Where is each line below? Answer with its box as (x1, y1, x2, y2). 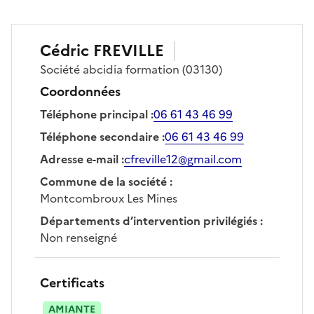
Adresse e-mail (40, 150, 118, 168)
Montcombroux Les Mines (40, 189, 177, 207)
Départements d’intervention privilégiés (40, 212, 257, 229)
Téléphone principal (40, 105, 148, 123)
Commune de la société (40, 172, 167, 190)
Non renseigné (40, 228, 117, 246)
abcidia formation (83, 60, 179, 78)
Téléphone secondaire (40, 128, 159, 145)
